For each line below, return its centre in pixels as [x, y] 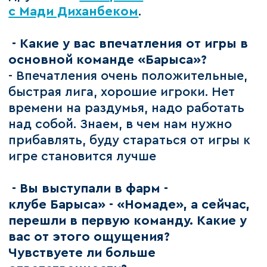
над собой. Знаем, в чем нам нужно [120, 125]
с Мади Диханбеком [74, 12]
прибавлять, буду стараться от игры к [130, 141]
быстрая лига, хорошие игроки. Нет [122, 92]
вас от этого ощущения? [89, 237]
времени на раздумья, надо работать [127, 108]
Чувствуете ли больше [82, 253]
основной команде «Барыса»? [108, 60]
